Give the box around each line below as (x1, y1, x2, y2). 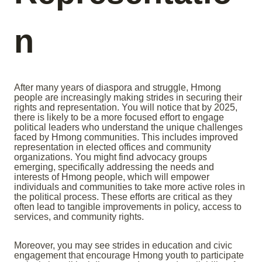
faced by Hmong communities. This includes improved (14, 132, 238, 143)
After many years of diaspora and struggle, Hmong (14, 82, 221, 93)
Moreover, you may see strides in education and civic (14, 240, 232, 251)
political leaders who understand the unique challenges (14, 122, 243, 133)
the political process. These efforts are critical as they (14, 192, 232, 202)
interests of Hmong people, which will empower (14, 172, 209, 182)
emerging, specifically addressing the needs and (14, 162, 214, 173)
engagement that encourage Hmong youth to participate (14, 250, 244, 261)
